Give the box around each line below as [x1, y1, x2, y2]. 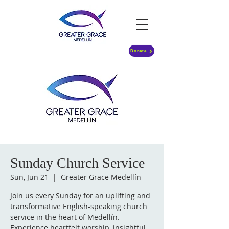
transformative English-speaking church [10, 201, 147, 211]
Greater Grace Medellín [61, 172, 141, 182]
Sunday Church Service [10, 155, 145, 171]
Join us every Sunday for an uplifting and [10, 191, 150, 200]
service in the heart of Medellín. [10, 212, 120, 222]
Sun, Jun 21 [10, 172, 49, 182]
